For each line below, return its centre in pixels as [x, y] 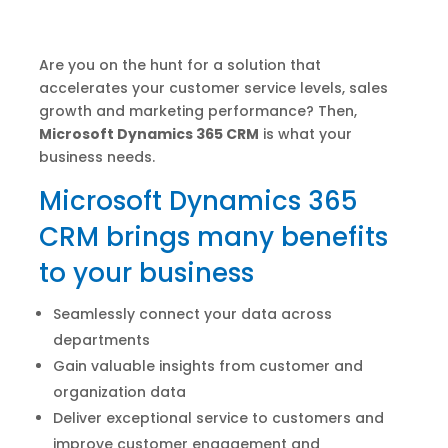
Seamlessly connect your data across [192, 313]
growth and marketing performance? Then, [197, 110]
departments [101, 339]
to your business [146, 272]
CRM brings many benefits [213, 236]
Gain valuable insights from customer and [207, 365]
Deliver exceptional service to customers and [218, 417]
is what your [305, 133]
